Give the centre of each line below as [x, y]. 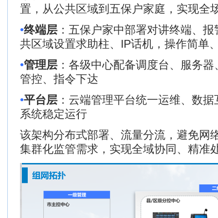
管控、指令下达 [59, 79]
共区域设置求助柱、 [70, 44]
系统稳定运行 [54, 114]
